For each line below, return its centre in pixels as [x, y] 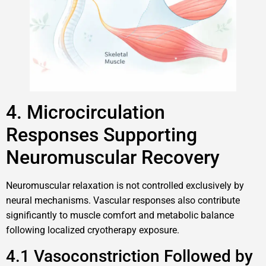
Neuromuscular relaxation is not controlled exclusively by [125, 186]
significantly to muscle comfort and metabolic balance [120, 216]
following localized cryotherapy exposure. [93, 230]
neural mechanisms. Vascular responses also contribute [123, 201]
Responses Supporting [102, 135]
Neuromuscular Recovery [113, 158]
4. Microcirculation [85, 113]
